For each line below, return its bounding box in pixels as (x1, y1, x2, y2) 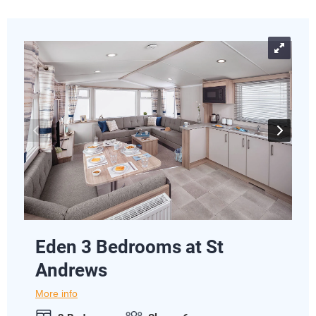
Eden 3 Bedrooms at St (35, 236, 224, 257)
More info (35, 288, 78, 299)
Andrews (35, 260, 107, 281)
